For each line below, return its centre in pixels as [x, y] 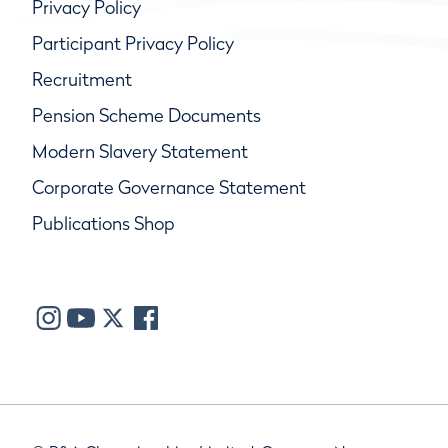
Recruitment [82, 79]
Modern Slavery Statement [140, 151]
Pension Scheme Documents [146, 115]
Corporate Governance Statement [169, 187]
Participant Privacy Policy [133, 43]
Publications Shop [103, 223]
